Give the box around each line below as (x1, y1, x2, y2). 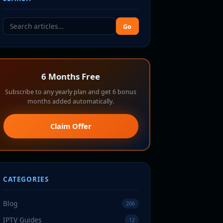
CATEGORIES (3, 174, 49, 184)
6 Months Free (41, 71, 101, 83)
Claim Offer (50, 121, 92, 131)
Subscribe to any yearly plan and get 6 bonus (5, 88, 137, 97)
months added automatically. (27, 97, 114, 106)
